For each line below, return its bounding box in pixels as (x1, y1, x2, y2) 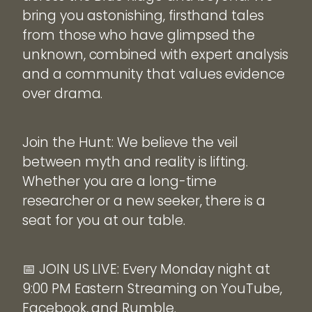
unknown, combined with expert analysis (22, 45, 288, 65)
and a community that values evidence (22, 65, 286, 84)
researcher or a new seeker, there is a (22, 192, 265, 211)
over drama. (22, 84, 103, 104)
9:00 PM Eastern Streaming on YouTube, (22, 279, 283, 299)
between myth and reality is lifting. (22, 153, 249, 172)
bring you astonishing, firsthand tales (22, 6, 264, 26)
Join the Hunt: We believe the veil (22, 133, 239, 153)
